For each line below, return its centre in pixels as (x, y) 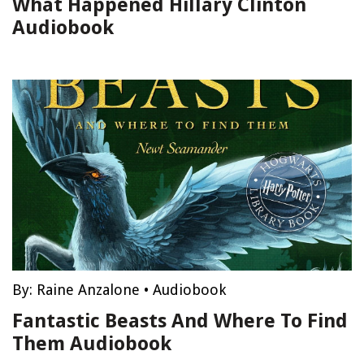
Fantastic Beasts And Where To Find (180, 321)
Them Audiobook (92, 344)
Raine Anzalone (88, 290)
